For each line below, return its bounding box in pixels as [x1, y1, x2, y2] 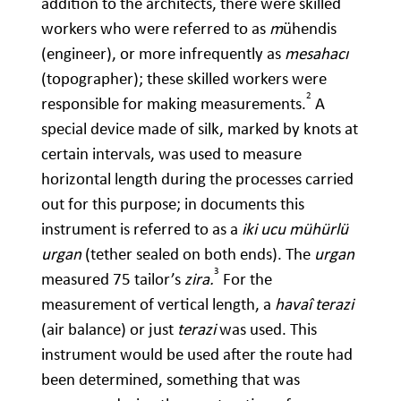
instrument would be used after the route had [41, 344, 353, 365]
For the [219, 269, 272, 290]
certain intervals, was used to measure [41, 143, 302, 165]
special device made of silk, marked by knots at [41, 118, 358, 140]
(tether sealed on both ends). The [81, 243, 314, 265]
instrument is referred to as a [41, 218, 242, 240]
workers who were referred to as [41, 18, 269, 39]
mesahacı [285, 43, 348, 64]
